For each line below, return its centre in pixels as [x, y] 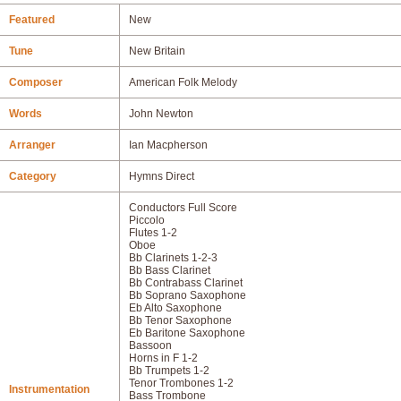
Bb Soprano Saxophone [188, 295]
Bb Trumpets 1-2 [169, 371]
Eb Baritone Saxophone [187, 333]
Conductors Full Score [183, 208]
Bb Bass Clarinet [170, 270]
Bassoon [150, 346]
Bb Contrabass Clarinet [186, 283]
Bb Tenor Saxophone [180, 320]
